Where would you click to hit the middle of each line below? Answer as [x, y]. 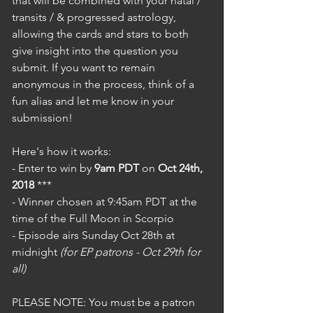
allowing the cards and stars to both [102, 34]
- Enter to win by [53, 168]
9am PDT [117, 168]
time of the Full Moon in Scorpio [93, 218]
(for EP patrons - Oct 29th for [132, 252]
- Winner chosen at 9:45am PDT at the [106, 202]
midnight [36, 252]
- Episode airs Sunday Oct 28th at [95, 235]
